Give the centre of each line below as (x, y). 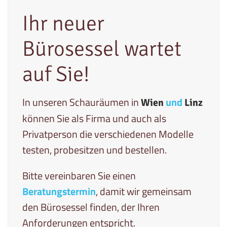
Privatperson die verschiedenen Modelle (108, 134)
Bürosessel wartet (102, 49)
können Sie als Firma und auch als (94, 119)
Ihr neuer (63, 24)
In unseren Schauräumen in (82, 102)
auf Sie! (56, 74)
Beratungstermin (59, 192)
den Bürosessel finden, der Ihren (91, 207)
